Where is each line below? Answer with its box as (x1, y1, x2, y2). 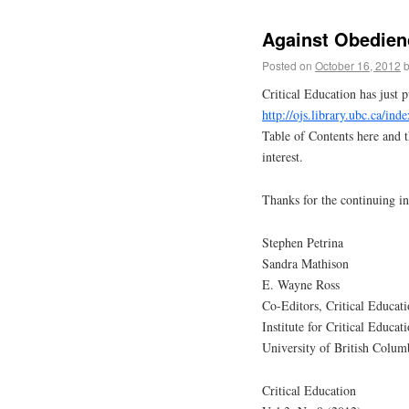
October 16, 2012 (315, 57, 401, 73)
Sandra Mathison (262, 255, 349, 272)
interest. (262, 148, 303, 166)
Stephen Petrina (262, 234, 343, 251)
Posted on (262, 57, 312, 73)
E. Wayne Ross (262, 276, 340, 293)
